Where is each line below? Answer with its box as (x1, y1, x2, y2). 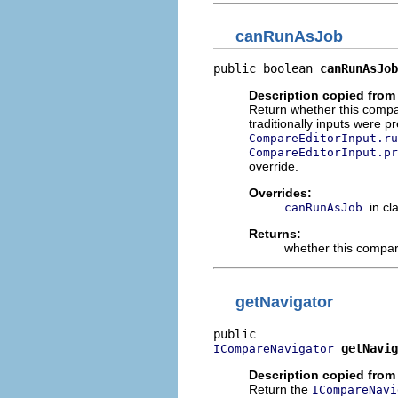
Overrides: (249, 186, 312, 200)
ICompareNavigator (213, 341, 334, 355)
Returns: (249, 227, 301, 241)
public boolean (213, 61, 320, 76)
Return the (249, 381, 312, 396)
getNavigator (235, 292, 333, 311)
